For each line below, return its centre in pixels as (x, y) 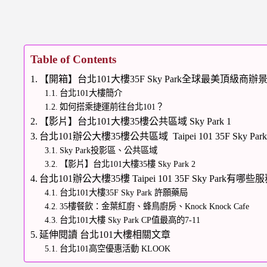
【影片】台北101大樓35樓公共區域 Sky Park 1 (136, 122)
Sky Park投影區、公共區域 (109, 150)
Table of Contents (74, 60)
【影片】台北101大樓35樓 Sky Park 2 (128, 164)
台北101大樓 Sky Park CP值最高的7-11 (130, 220)
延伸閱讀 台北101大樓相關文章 (105, 235)
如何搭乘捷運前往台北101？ (112, 107)
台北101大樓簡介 (91, 93)
